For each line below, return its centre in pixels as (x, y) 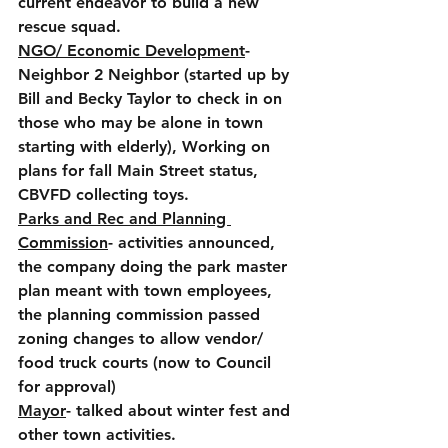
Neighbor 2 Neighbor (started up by (156, 74)
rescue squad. (72, 26)
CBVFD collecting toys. (103, 194)
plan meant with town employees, (147, 290)
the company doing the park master (155, 266)
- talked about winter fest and (180, 410)
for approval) (67, 386)
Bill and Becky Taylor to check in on (152, 98)
